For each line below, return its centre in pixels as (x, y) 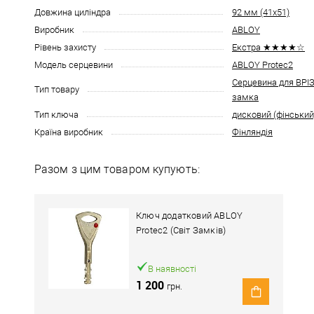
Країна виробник (69, 132)
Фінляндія (252, 132)
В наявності (172, 269)
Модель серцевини (74, 65)
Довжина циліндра (73, 12)
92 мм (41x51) (261, 12)
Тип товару (57, 89)
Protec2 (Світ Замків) (181, 230)
